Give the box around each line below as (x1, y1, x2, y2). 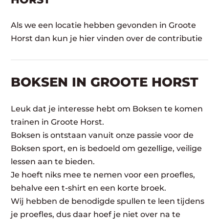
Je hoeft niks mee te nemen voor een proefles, (11, 170, 196, 179)
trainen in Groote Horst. (11, 117, 105, 127)
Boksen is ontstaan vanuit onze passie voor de (11, 131, 194, 140)
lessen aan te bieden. (11, 157, 95, 166)
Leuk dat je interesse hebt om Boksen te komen (11, 104, 203, 113)
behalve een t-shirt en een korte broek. (11, 183, 167, 193)
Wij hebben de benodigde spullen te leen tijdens (11, 197, 205, 206)
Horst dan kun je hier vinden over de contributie (11, 34, 203, 43)
